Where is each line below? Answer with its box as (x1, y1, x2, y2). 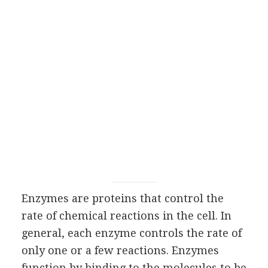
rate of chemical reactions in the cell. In (21, 209, 232, 222)
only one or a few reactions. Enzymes (21, 244, 219, 257)
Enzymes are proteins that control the (21, 192, 224, 205)
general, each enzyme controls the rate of (21, 227, 242, 239)
